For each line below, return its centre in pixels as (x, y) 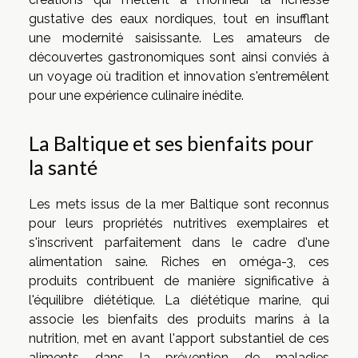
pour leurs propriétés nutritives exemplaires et (179, 223)
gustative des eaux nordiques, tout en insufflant (179, 19)
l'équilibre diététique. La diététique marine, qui (179, 300)
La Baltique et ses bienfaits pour (171, 143)
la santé (63, 167)
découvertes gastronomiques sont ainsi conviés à (179, 58)
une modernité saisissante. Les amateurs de (179, 38)
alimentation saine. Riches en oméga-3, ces (179, 261)
